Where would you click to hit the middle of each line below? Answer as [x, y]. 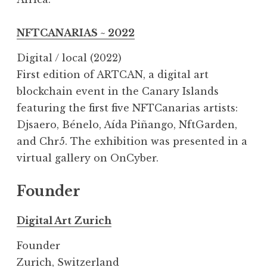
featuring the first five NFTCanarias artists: [127, 108]
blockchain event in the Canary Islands [118, 91]
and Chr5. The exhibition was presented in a [132, 142]
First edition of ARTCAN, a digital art [113, 75]
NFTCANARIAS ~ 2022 [76, 33]
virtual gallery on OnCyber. [88, 158]
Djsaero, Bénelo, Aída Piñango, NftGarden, [127, 125]
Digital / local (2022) [69, 58]
